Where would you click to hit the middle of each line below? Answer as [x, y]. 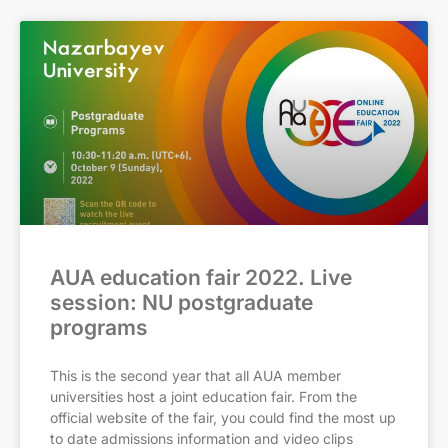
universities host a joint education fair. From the [203, 396]
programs [99, 327]
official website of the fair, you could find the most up [223, 417]
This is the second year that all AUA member [195, 375]
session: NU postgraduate [181, 302]
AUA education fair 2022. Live [201, 277]
